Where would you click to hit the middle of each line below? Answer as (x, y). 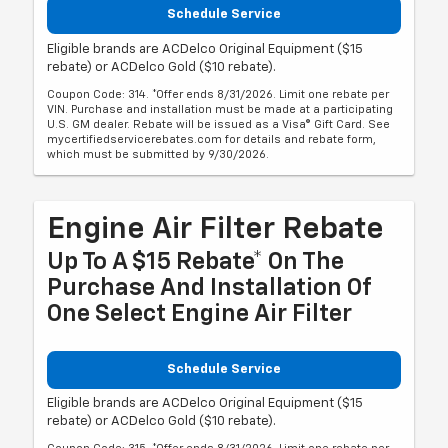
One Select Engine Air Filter (200, 313)
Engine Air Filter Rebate (216, 229)
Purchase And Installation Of (209, 287)
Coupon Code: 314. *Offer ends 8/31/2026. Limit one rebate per (218, 94)
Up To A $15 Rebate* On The (196, 261)
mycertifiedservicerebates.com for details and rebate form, (212, 139)
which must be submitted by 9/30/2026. (158, 154)
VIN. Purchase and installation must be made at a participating (220, 109)
